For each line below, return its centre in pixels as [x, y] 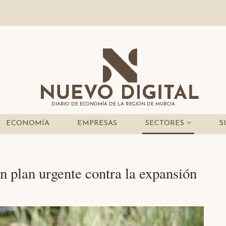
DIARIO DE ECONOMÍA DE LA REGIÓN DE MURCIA [113, 104]
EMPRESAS [97, 124]
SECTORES [166, 124]
